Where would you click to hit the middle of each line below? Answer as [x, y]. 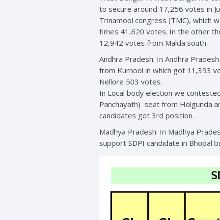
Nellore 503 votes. [131, 82]
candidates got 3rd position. [147, 115]
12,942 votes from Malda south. [153, 43]
